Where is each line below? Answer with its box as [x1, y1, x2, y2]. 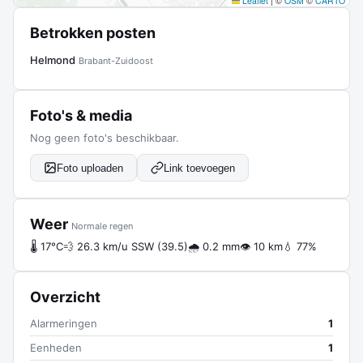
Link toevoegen [164, 161, 235, 174]
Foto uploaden [57, 161, 123, 174]
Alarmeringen [30, 317, 97, 330]
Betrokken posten [30, 24, 156, 41]
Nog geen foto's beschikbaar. [30, 131, 179, 144]
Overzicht [30, 288, 100, 305]
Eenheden [30, 341, 82, 354]
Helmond [30, 53, 75, 66]
